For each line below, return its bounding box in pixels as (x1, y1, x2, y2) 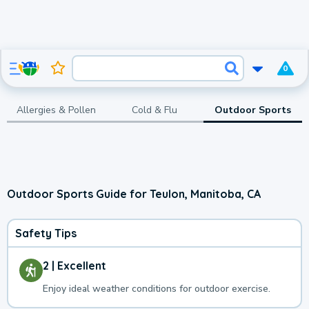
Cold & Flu (131, 103, 177, 117)
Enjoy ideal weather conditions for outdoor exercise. (43, 282, 270, 296)
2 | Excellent (43, 259, 106, 273)
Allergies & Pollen (16, 103, 96, 117)
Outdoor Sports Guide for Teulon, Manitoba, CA (7, 186, 261, 201)
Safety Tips (15, 226, 77, 241)
